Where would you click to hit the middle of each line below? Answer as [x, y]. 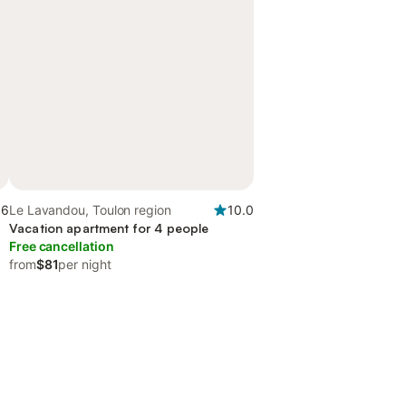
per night [85, 264]
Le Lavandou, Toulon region [90, 210]
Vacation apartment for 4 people [109, 228]
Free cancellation [62, 246]
